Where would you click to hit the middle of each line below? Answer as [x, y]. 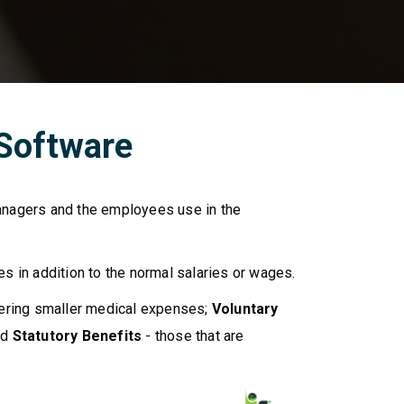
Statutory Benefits [79, 336]
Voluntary [245, 309]
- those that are [195, 336]
